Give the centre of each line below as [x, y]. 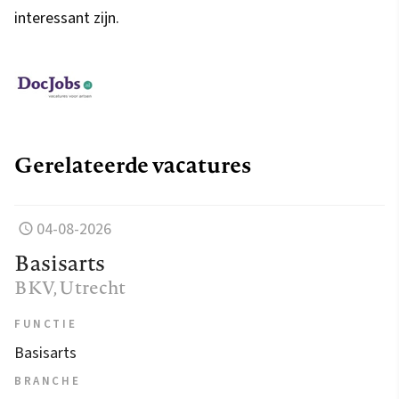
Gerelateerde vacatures [133, 165]
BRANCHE [48, 382]
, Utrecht [90, 288]
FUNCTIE [46, 325]
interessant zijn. [67, 19]
